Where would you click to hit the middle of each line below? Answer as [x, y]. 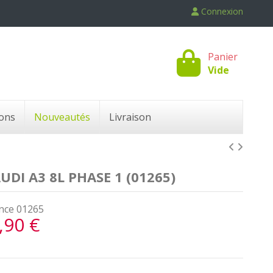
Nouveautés [62, 117]
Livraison [130, 117]
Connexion [222, 11]
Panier [223, 56]
